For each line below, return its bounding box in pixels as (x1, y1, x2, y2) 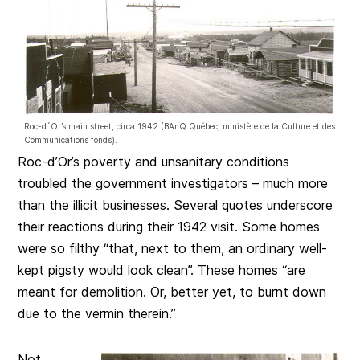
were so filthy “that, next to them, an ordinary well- (18, 240, 328, 256)
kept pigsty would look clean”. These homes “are (18, 262, 306, 278)
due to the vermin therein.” (18, 305, 177, 321)
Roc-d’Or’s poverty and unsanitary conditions (18, 153, 290, 170)
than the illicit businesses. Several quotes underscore (18, 197, 333, 213)
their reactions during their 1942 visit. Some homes (18, 219, 321, 235)
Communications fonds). (24, 135, 118, 145)
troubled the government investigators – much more (18, 175, 329, 191)
